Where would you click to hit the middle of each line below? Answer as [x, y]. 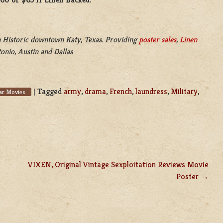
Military [184, 92]
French [121, 92]
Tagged [51, 92]
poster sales [158, 40]
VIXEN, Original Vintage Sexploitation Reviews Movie [118, 165]
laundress [151, 92]
